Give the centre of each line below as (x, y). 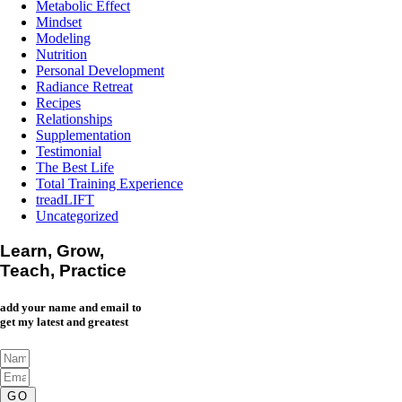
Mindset (59, 22)
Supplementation (83, 135)
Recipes (58, 103)
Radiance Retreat (84, 87)
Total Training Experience (109, 184)
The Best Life (75, 168)
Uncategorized (77, 216)
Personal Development (100, 71)
